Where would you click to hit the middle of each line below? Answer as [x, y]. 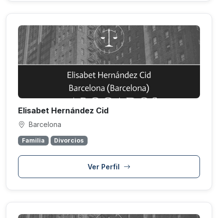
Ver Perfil [105, 167]
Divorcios [69, 141]
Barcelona [44, 125]
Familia [33, 141]
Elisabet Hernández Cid [63, 111]
